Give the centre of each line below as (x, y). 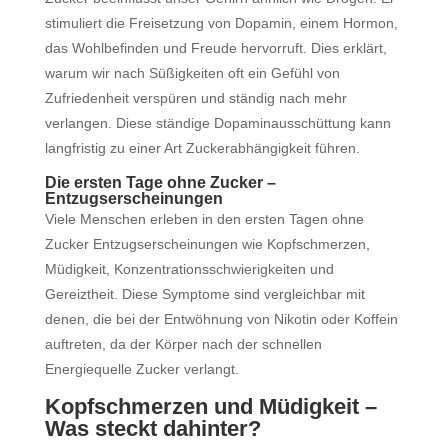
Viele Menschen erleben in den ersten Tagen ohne (204, 219)
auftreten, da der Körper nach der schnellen (183, 344)
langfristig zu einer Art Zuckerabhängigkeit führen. (202, 148)
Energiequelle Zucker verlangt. (141, 369)
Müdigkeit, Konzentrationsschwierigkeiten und (189, 269)
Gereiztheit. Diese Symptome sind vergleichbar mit (204, 294)
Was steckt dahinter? (152, 428)
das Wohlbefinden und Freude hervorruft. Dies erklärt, (215, 48)
